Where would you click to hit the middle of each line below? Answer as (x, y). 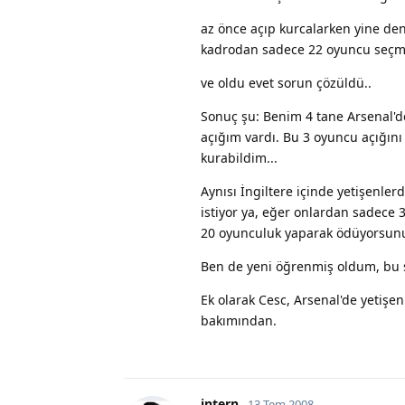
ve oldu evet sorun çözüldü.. (286, 82)
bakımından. (239, 320)
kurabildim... (239, 157)
